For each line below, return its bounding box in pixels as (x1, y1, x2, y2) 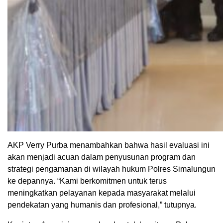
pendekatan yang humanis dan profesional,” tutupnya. (7, 200, 197, 209)
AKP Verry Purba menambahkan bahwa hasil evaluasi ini (7, 140, 210, 149)
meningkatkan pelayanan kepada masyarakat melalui (7, 188, 196, 197)
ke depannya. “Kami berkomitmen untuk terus (7, 176, 167, 185)
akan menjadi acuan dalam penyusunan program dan (7, 152, 196, 161)
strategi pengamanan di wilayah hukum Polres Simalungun (7, 164, 216, 173)
